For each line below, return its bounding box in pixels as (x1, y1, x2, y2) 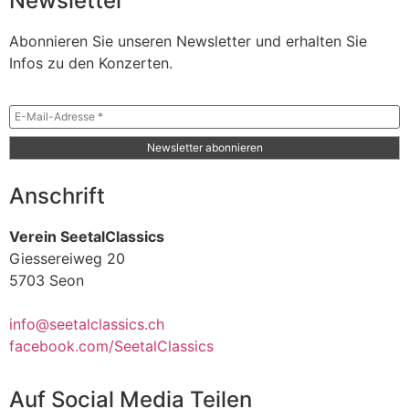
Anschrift (9, 183, 105, 210)
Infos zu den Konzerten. (9, 53, 173, 72)
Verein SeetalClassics (9, 227, 164, 246)
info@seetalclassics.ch (9, 315, 164, 334)
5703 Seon (9, 271, 84, 290)
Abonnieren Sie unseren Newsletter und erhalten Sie (9, 31, 367, 50)
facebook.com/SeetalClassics (9, 337, 214, 356)
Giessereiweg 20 (9, 249, 125, 268)
